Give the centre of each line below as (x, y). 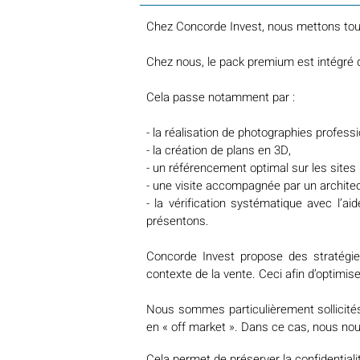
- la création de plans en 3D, (219, 150)
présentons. (178, 221)
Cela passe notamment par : (221, 97)
